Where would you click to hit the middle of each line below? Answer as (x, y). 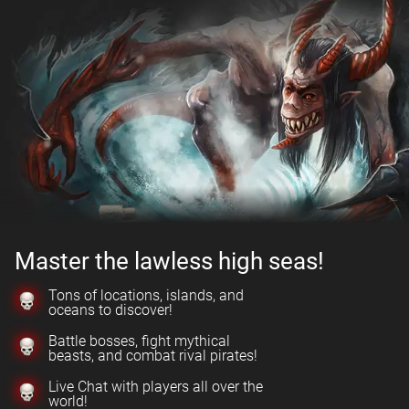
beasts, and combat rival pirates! (153, 356)
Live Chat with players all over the (156, 387)
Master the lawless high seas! (169, 261)
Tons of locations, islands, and (146, 295)
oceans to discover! (110, 310)
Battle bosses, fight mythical (139, 341)
